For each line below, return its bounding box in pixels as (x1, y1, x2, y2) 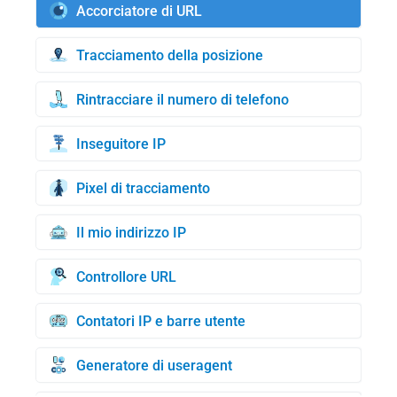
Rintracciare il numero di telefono (76, 90, 289, 108)
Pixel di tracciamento (76, 179, 210, 197)
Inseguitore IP (76, 135, 166, 152)
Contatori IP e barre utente (76, 312, 245, 330)
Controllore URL (76, 268, 176, 285)
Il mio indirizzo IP (76, 223, 186, 241)
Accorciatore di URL (76, 2, 202, 19)
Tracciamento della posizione (76, 46, 263, 64)
